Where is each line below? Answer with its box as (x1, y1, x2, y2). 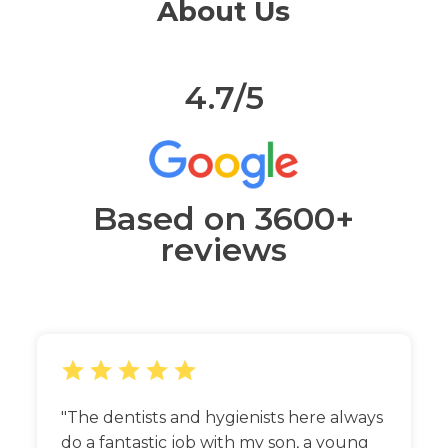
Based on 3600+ (93, 199, 355, 239)
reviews (160, 230, 288, 270)
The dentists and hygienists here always (66, 408, 383, 428)
